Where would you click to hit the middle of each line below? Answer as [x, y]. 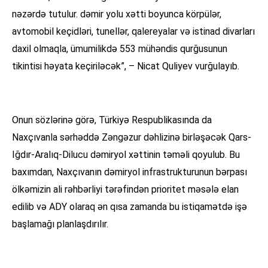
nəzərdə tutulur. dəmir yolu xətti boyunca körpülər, [117, 14]
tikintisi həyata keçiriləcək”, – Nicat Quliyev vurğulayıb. [126, 66]
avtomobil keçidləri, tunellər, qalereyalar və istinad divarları [133, 32]
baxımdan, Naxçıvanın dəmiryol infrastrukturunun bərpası [130, 172]
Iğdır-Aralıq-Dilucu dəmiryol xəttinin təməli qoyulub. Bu [126, 155]
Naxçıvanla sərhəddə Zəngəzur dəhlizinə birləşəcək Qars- [132, 138]
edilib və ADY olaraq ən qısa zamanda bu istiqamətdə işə [130, 207]
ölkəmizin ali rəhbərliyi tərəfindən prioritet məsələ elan [125, 190]
